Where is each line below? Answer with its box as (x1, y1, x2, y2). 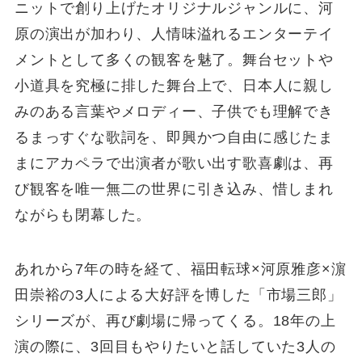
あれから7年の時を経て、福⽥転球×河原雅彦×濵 (14, 261, 347, 278)
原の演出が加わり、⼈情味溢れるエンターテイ (14, 25, 334, 42)
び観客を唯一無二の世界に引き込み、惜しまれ (14, 180, 334, 197)
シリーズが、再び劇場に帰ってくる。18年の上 (14, 313, 336, 330)
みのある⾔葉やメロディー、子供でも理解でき (14, 103, 334, 120)
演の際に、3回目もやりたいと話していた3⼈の (14, 339, 336, 356)
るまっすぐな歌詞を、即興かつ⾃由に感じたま (14, 128, 334, 145)
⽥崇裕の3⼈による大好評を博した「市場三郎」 (14, 287, 343, 304)
